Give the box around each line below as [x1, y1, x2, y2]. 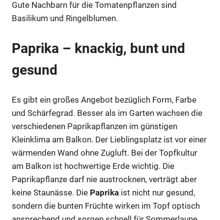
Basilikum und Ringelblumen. [12, 13, 118, 24]
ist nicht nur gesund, [119, 188, 195, 198]
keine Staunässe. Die [12, 188, 90, 198]
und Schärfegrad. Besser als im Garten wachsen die [12, 108, 202, 118]
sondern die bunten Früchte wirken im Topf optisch [12, 201, 200, 211]
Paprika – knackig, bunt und [12, 40, 185, 56]
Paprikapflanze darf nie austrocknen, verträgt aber [12, 174, 197, 185]
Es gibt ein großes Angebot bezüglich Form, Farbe [12, 95, 196, 105]
